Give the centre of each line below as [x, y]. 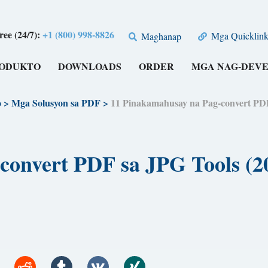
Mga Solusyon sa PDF [56, 103]
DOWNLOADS [90, 66]
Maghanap [160, 36]
